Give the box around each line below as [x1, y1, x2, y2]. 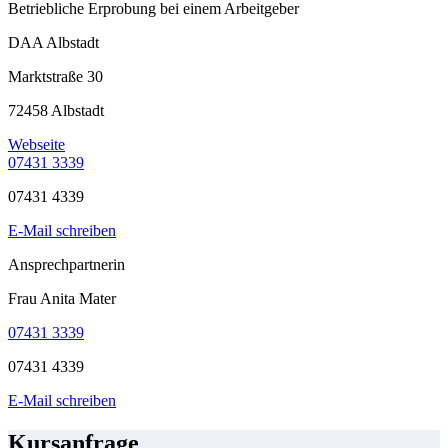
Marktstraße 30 [8, 68, 103, 86]
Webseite [8, 136, 65, 154]
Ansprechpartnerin [8, 256, 125, 274]
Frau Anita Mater [8, 290, 116, 308]
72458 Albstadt [8, 102, 104, 120]
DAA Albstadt [8, 34, 99, 52]
